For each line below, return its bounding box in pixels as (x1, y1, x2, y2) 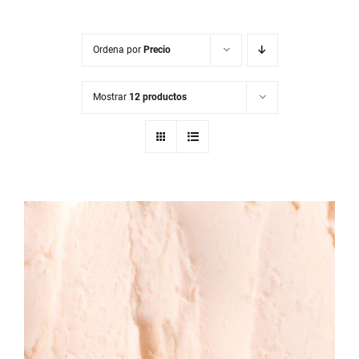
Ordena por (92, 44, 143, 55)
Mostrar (92, 91, 129, 103)
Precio (143, 44, 171, 55)
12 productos (128, 91, 187, 103)
